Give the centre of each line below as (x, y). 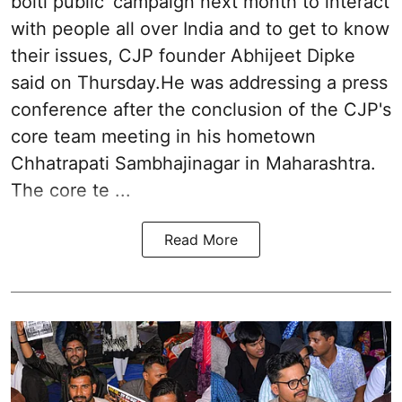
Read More (201, 239)
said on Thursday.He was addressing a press (199, 82)
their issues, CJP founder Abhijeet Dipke (183, 55)
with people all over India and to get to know (200, 28)
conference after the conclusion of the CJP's (201, 109)
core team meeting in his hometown (163, 136)
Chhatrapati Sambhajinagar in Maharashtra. (193, 163)
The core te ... (71, 190)
